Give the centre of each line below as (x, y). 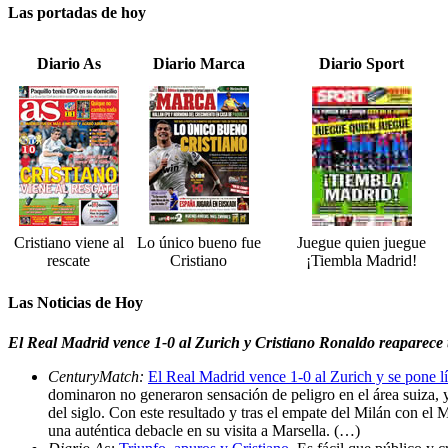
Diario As (68, 64)
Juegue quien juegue (361, 243)
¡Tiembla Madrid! (361, 261)
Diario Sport (361, 64)
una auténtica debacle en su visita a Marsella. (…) (204, 430)
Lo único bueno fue (198, 243)
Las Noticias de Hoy (75, 303)
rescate (68, 261)
